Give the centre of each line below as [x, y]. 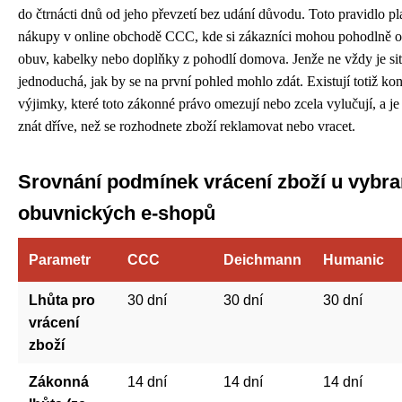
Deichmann [262, 259]
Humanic [354, 259]
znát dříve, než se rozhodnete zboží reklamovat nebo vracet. [187, 126]
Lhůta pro [62, 300]
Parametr [60, 259]
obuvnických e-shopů [117, 213]
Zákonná [59, 381]
